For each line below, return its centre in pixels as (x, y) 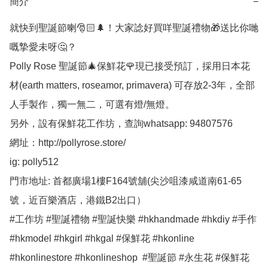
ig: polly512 (35, 162)
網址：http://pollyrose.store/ (68, 143)
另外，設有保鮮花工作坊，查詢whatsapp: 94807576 (122, 124)
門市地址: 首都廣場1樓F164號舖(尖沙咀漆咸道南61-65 (126, 181)
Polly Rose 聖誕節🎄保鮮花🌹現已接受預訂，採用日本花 (130, 66)
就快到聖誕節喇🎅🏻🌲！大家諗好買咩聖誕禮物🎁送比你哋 (134, 28)
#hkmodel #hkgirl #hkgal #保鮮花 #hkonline (102, 239)
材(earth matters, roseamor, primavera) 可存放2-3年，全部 (132, 86)
